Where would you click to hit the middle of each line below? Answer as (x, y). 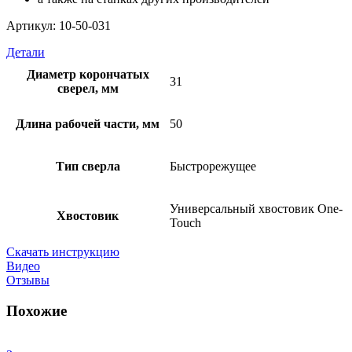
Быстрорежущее (213, 166)
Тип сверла (88, 166)
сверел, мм (88, 88)
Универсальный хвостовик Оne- (256, 208)
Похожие (37, 310)
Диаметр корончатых (88, 74)
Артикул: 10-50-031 (59, 25)
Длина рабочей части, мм (88, 123)
